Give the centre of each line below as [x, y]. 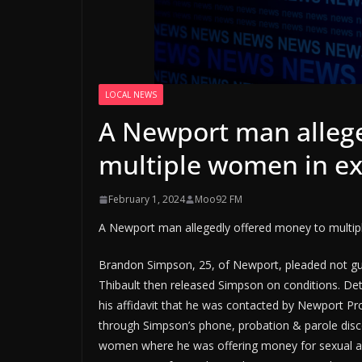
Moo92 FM [219, 200]
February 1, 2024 [147, 200]
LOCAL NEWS [131, 95]
